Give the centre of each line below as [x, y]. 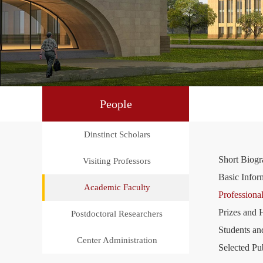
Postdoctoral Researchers [117, 213]
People [116, 104]
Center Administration [117, 240]
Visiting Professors [117, 161]
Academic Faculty [117, 187]
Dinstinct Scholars [117, 134]
